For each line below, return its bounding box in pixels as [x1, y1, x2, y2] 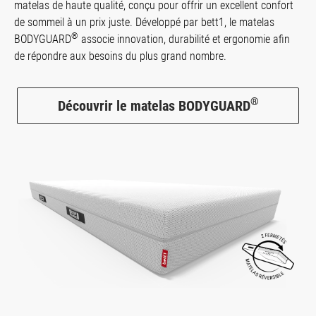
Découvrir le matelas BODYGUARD [57, 97, 250, 114]
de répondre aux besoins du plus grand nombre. [14, 49, 226, 63]
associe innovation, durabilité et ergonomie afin [78, 32, 290, 46]
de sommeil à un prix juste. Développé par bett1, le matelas [14, 15, 274, 29]
